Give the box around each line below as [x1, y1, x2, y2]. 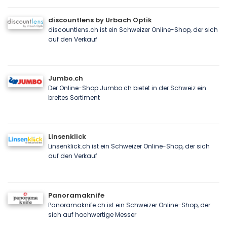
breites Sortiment [48, 93, 100, 102]
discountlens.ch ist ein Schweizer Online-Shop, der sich [48, 25, 218, 34]
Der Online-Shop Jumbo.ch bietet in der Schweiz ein [48, 83, 206, 92]
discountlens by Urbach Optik [48, 15, 152, 25]
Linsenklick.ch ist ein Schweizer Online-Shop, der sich [48, 142, 210, 151]
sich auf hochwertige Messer [48, 210, 136, 219]
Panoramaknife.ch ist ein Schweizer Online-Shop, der [48, 200, 210, 209]
